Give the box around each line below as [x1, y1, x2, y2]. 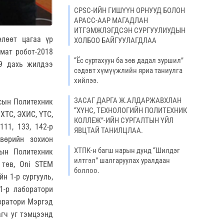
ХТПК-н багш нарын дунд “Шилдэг [74, 146, 180, 155]
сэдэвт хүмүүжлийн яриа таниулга [74, 66, 182, 75]
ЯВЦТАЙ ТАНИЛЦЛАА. [74, 126, 143, 135]
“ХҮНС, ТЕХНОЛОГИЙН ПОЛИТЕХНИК [74, 106, 187, 115]
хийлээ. [74, 76, 98, 85]
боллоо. [74, 166, 99, 175]
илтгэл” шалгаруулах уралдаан [74, 156, 170, 165]
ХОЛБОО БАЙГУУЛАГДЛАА [74, 36, 156, 45]
